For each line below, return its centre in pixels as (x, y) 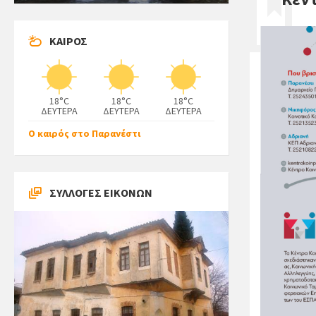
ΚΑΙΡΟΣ (68, 41)
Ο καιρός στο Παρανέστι (84, 133)
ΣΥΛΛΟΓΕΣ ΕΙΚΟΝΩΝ (101, 193)
